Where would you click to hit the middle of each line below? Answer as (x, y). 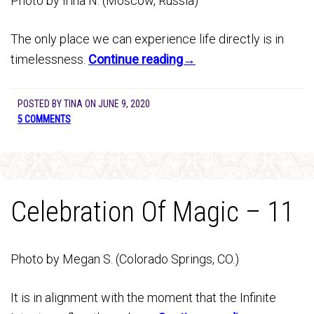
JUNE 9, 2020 (124, 104)
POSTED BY (41, 104)
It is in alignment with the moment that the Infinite (143, 298)
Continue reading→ (142, 59)
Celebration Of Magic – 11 (152, 212)
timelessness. (49, 59)
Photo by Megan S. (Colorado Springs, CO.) (125, 259)
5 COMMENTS (44, 119)
